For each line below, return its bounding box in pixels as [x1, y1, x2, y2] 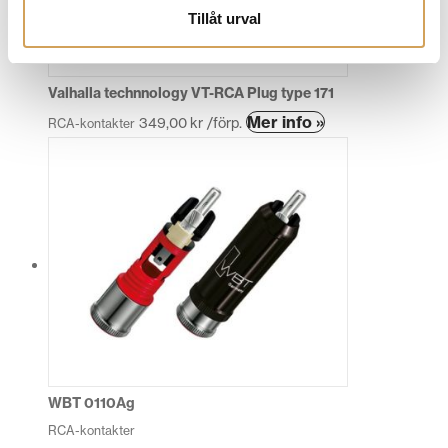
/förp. [203, 113, 242, 132]
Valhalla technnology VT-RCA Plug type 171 [48, 83, 334, 102]
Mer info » [247, 111, 324, 132]
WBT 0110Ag [48, 393, 135, 412]
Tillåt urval [187, 9, 261, 27]
